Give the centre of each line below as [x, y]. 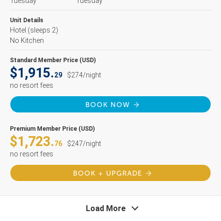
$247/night [84, 144]
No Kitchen [27, 40]
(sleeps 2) [43, 30]
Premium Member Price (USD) [52, 129]
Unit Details [27, 20]
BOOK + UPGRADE [108, 173]
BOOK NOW [108, 105]
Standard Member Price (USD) [53, 60]
